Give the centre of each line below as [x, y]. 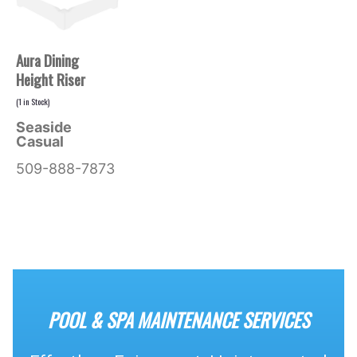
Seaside [43, 127]
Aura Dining [47, 59]
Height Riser [50, 78]
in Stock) [35, 101]
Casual [39, 141]
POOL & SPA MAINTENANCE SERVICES [178, 319]
